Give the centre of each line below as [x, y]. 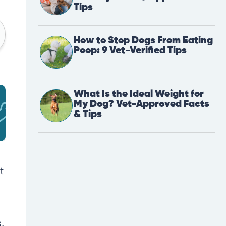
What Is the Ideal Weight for [139, 94]
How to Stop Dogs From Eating [143, 41]
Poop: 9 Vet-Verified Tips [130, 51]
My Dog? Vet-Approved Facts [142, 104]
